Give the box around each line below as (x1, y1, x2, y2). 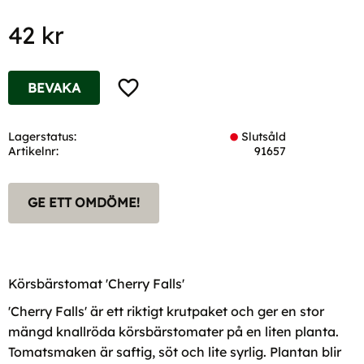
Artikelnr (8, 143, 56, 158)
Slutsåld (241, 128, 287, 144)
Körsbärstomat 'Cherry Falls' (8, 275, 184, 292)
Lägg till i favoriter (115, 76, 229, 93)
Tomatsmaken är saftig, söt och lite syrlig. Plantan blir (8, 344, 341, 361)
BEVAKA (28, 79, 80, 96)
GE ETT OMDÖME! (28, 194, 140, 211)
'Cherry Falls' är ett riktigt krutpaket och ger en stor (8, 303, 324, 320)
